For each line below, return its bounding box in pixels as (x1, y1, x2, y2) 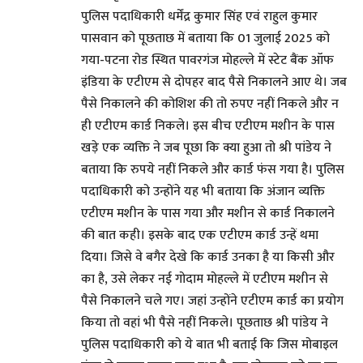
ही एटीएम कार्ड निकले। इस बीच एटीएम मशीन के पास (81, 115, 335, 138)
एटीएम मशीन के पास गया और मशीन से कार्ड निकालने (81, 203, 335, 225)
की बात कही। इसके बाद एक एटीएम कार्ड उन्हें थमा (81, 224, 318, 247)
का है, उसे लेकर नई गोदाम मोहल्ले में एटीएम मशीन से (81, 268, 328, 291)
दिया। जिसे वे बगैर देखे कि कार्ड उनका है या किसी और (81, 246, 335, 269)
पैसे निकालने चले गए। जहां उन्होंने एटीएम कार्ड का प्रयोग (81, 290, 344, 313)
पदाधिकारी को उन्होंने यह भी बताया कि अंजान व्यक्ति (81, 181, 328, 203)
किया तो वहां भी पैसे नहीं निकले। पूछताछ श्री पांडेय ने (81, 312, 328, 335)
